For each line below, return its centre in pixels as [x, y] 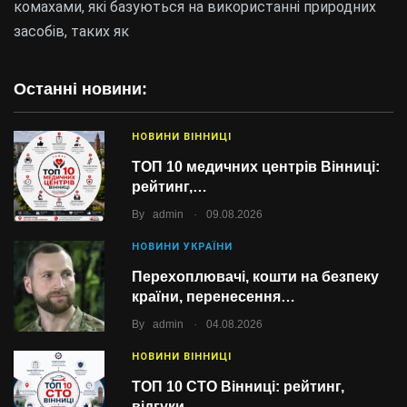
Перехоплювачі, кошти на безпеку [255, 277]
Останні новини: [80, 89]
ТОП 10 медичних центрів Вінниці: [256, 167]
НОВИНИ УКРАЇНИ [182, 247]
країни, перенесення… [213, 297]
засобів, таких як [71, 31]
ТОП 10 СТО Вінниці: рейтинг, [238, 387]
